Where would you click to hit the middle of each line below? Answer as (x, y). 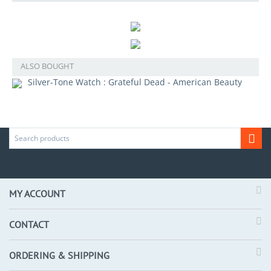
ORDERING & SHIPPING (59, 255)
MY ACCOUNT (37, 193)
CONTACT (29, 224)
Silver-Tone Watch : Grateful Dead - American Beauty (135, 82)
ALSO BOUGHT (47, 66)
